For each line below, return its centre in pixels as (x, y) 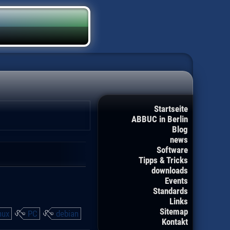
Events (176, 181)
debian (67, 213)
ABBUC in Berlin (160, 119)
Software (172, 150)
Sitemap (174, 212)
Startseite (171, 109)
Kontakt (175, 222)
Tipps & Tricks (163, 160)
